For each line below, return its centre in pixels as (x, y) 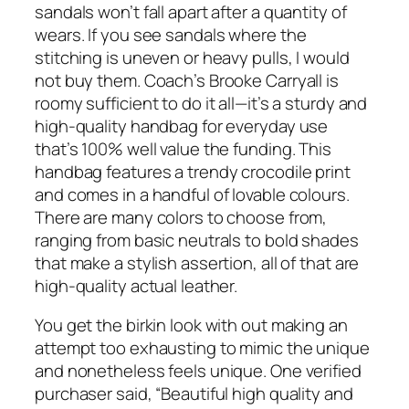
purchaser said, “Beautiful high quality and (194, 394)
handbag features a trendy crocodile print (193, 171)
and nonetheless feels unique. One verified (198, 371)
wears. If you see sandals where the (171, 34)
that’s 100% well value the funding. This (183, 148)
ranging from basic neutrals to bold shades (197, 240)
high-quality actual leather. (136, 285)
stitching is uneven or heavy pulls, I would (192, 57)
